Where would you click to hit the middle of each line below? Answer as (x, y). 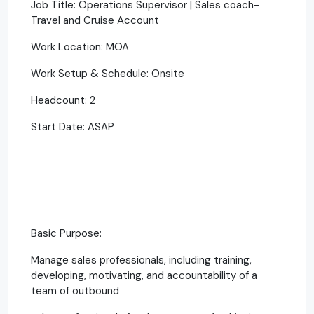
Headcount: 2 (63, 100)
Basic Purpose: (66, 233)
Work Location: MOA (80, 47)
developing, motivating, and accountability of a (144, 275)
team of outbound (75, 291)
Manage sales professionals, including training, (141, 260)
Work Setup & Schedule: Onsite (108, 73)
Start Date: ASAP (73, 127)
